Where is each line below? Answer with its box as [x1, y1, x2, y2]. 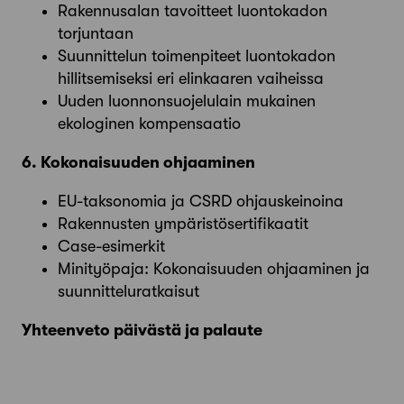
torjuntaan [58, 23, 133, 42]
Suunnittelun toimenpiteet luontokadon [58, 46, 335, 65]
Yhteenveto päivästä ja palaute [22, 320, 262, 339]
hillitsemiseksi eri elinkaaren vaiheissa [58, 69, 324, 87]
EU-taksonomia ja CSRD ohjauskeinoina [58, 191, 344, 210]
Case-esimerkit [58, 236, 165, 255]
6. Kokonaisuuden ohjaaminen [22, 152, 255, 171]
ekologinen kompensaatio [58, 114, 241, 133]
